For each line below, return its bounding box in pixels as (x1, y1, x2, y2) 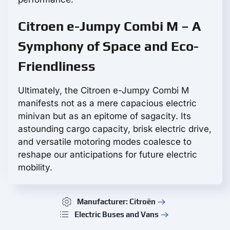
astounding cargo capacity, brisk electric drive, (18, 124, 212, 135)
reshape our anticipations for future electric (18, 149, 197, 160)
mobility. (18, 162, 52, 173)
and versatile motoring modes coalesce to (18, 137, 191, 147)
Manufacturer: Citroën (77, 197, 156, 206)
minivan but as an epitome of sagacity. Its (18, 111, 191, 122)
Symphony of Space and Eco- (18, 39, 199, 54)
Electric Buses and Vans (74, 209, 159, 219)
